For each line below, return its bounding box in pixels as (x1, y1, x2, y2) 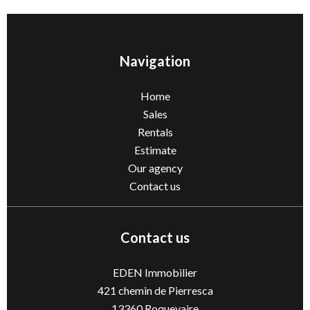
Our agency (127, 161, 183, 174)
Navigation (120, 52, 190, 69)
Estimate (134, 143, 176, 156)
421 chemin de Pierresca (97, 283, 213, 297)
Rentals (137, 125, 173, 138)
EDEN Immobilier (113, 265, 197, 279)
